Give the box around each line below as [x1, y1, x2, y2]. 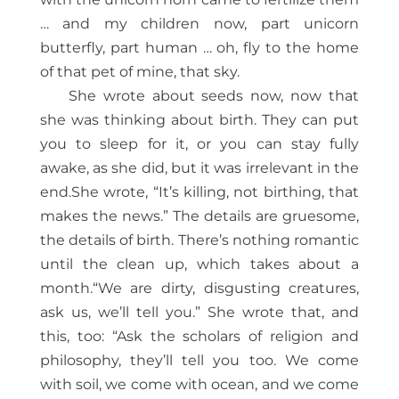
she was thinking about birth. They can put [39, 111, 360, 129]
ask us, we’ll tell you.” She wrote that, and [39, 304, 360, 322]
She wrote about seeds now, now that [68, 87, 360, 105]
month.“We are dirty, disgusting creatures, [39, 280, 360, 297]
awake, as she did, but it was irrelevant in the [39, 159, 360, 177]
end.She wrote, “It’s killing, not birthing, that [39, 183, 360, 201]
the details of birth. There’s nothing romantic [39, 232, 360, 249]
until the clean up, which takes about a [39, 256, 360, 273]
